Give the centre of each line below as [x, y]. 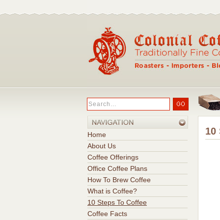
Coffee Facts [107, 214]
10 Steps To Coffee [117, 202]
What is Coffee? [112, 191]
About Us [102, 146]
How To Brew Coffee [119, 180]
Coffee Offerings [113, 157]
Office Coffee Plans [117, 168]
